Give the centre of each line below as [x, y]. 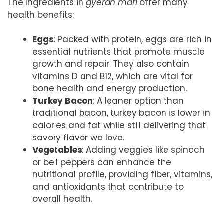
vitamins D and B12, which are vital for [112, 76]
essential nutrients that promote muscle [119, 52]
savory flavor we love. [78, 137]
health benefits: [41, 14]
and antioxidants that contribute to [108, 187]
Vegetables [57, 150]
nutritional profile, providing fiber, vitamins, [122, 174]
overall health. [62, 199]
